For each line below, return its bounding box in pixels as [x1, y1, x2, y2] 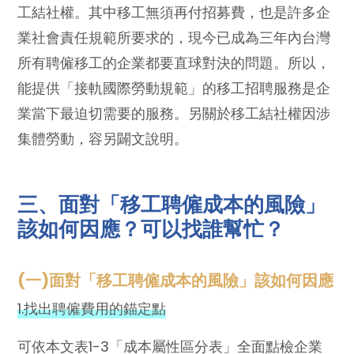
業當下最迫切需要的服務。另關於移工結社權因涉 [17, 103, 331, 123]
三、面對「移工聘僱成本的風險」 [17, 190, 326, 219]
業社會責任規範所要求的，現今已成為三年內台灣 [17, 27, 331, 47]
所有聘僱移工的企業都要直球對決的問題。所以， [17, 52, 331, 73]
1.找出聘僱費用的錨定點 [17, 298, 167, 318]
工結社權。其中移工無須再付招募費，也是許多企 [17, 2, 331, 22]
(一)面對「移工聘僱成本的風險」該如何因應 [17, 269, 334, 292]
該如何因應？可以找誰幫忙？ [17, 214, 285, 243]
